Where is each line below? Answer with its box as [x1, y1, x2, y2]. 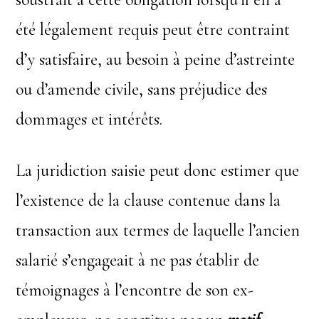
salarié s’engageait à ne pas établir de [16, 249, 260, 271]
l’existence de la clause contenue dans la [16, 189, 281, 211]
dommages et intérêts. [16, 108, 163, 130]
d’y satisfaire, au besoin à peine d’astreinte [16, 48, 296, 70]
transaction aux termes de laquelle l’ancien [16, 219, 300, 241]
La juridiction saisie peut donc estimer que [16, 159, 300, 181]
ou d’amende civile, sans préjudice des [16, 78, 268, 100]
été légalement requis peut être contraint [16, 19, 291, 40]
